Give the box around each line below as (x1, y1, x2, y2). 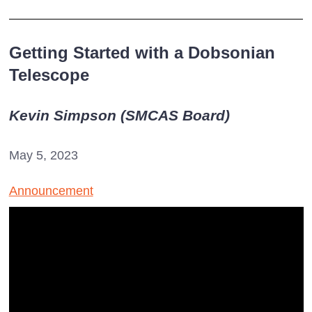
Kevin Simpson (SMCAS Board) (8, 107, 230, 123)
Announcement (8, 183, 93, 198)
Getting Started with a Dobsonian (8, 42, 275, 62)
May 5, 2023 (8, 148, 78, 162)
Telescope (8, 65, 89, 84)
